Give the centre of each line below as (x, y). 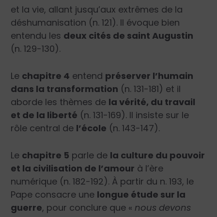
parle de (90, 155)
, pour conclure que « (89, 207)
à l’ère (149, 168)
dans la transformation (65, 89)
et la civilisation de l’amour (73, 168)
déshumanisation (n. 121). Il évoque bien (95, 23)
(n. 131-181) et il (150, 89)
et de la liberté (44, 115)
